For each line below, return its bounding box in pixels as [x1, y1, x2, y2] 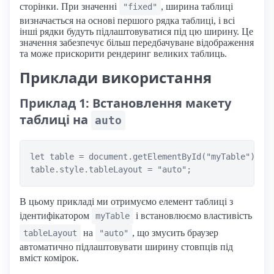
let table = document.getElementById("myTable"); [30, 152, 260, 162]
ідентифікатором [20, 210, 92, 221]
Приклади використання [20, 67, 212, 88]
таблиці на [20, 111, 91, 128]
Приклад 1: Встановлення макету [20, 95, 231, 112]
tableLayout [23, 228, 77, 239]
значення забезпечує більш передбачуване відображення [20, 37, 254, 48]
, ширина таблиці [161, 1, 233, 12]
